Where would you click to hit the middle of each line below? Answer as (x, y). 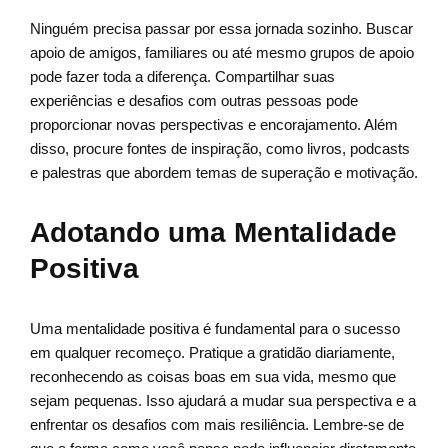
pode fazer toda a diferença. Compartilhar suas (182, 77)
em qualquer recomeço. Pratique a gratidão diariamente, (212, 353)
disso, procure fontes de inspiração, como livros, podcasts (220, 149)
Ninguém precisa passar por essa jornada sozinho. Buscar (221, 29)
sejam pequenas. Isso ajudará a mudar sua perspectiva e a (223, 401)
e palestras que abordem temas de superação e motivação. (224, 173)
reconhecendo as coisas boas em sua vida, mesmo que (213, 377)
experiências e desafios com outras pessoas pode (194, 101)
